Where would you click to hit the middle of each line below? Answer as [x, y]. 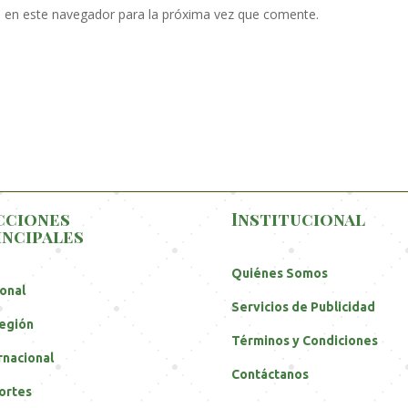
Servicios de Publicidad [303, 307]
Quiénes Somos [279, 274]
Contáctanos [270, 375]
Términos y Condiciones [304, 341]
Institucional [298, 218]
